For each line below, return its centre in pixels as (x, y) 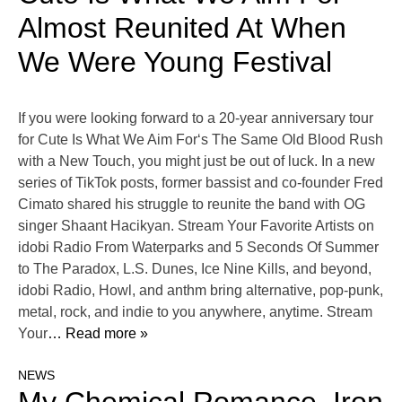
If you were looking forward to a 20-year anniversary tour (196, 118)
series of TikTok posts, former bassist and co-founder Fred (201, 183)
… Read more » (98, 334)
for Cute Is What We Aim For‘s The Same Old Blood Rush (201, 140)
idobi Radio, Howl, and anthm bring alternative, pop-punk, (201, 291)
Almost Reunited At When (182, 28)
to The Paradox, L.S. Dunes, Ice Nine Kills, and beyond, (195, 269)
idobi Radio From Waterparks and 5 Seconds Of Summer (198, 248)
